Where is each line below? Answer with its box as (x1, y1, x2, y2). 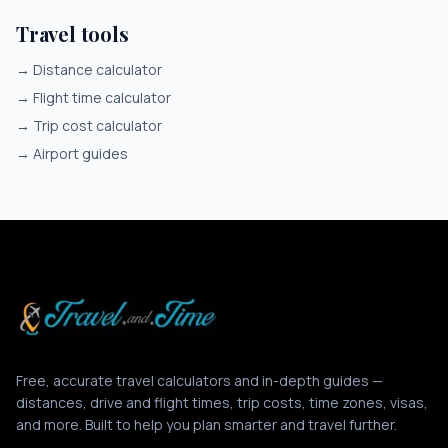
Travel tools (16, 20, 129, 47)
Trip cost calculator (33, 116, 162, 135)
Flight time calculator (33, 88, 171, 107)
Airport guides (33, 144, 128, 163)
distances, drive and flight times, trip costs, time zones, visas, (16, 393, 428, 412)
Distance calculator (33, 60, 162, 79)
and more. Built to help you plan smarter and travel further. (16, 415, 397, 434)
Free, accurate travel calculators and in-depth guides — (16, 371, 383, 390)
